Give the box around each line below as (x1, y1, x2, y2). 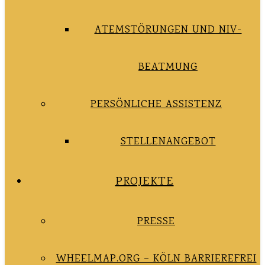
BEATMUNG (138, 60, 198, 75)
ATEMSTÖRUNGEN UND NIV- (94, 22, 242, 38)
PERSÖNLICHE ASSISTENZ (91, 97, 222, 112)
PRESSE (137, 214, 175, 230)
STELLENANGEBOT (120, 134, 216, 150)
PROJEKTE (115, 173, 174, 190)
